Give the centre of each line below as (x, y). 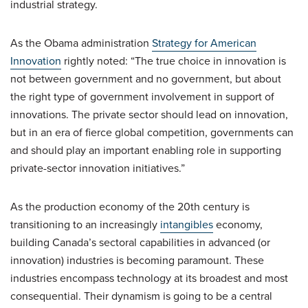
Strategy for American (204, 43)
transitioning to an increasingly (85, 224)
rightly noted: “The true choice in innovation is (174, 60)
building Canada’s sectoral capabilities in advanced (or (140, 242)
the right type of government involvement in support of (142, 96)
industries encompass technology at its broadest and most (149, 278)
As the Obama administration (81, 43)
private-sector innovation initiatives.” (98, 168)
